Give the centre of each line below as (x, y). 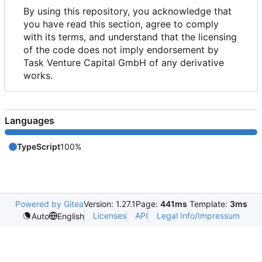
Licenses (110, 216)
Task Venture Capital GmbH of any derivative (124, 62)
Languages (30, 120)
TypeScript (39, 146)
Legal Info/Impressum (198, 216)
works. (38, 75)
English (71, 216)
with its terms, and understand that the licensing (130, 37)
